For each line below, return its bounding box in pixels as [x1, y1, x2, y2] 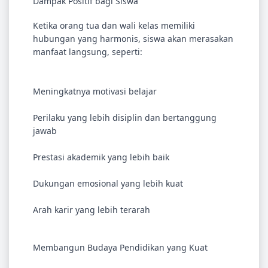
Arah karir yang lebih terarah [33, 204, 150, 215]
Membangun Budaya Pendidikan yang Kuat [33, 242, 208, 253]
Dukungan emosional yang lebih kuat [33, 178, 183, 189]
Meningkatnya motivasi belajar [33, 86, 157, 97]
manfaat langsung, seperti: [33, 46, 142, 57]
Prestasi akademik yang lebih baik [33, 151, 169, 163]
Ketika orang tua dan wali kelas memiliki [33, 20, 195, 31]
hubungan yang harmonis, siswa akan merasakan [33, 33, 233, 44]
